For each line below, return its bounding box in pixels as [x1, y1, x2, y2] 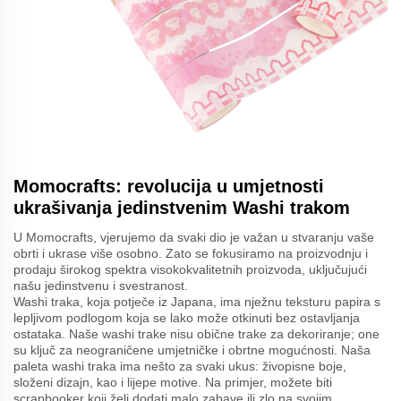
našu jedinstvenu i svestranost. [13, 278, 188, 294]
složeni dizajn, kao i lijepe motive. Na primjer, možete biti [13, 375, 332, 390]
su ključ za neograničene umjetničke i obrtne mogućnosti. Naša [13, 343, 371, 358]
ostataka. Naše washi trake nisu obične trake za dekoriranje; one [13, 327, 380, 342]
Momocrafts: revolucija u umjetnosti [13, 176, 324, 197]
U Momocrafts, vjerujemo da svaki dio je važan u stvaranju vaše [13, 230, 374, 245]
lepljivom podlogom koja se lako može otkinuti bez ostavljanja [13, 311, 360, 326]
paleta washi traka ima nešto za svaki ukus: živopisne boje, [13, 359, 346, 374]
